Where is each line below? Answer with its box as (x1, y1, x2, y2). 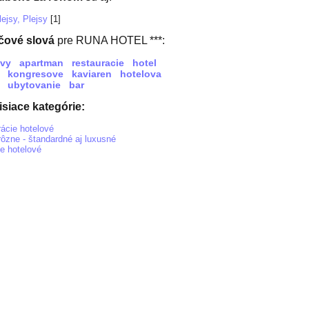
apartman (19, 57, 63, 68)
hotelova (120, 68, 161, 79)
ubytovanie (8, 79, 61, 90)
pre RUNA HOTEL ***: (57, 34, 165, 46)
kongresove (8, 68, 63, 79)
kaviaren (72, 68, 112, 79)
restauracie (72, 57, 124, 68)
